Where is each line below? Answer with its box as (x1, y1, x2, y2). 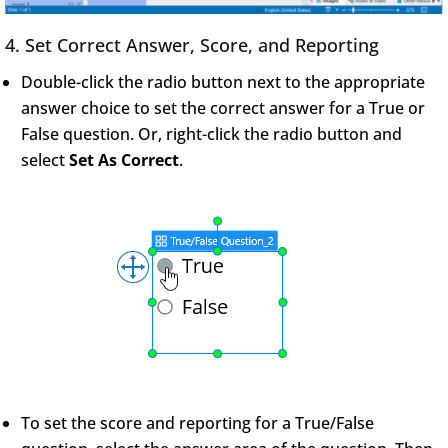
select (21, 148, 69, 171)
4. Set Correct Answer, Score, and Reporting (5, 32, 379, 57)
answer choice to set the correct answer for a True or (21, 96, 425, 119)
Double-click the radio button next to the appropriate (21, 70, 425, 93)
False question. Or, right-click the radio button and (21, 122, 402, 145)
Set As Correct (69, 148, 179, 171)
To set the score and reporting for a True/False (21, 411, 374, 434)
